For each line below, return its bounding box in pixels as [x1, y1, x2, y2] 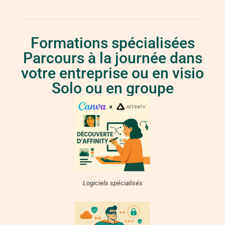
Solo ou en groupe [51, 79, 174, 97]
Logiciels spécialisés [82, 179, 143, 187]
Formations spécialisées [30, 34, 195, 52]
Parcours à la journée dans [23, 49, 202, 67]
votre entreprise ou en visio [21, 64, 204, 82]
